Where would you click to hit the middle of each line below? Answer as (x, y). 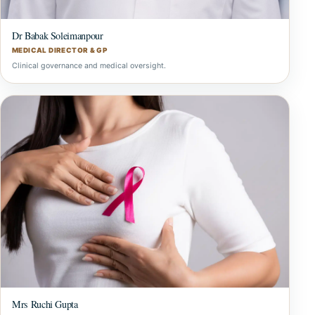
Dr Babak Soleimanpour (58, 35)
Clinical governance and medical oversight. (89, 65)
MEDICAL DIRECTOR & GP (60, 50)
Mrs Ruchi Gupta (45, 304)
